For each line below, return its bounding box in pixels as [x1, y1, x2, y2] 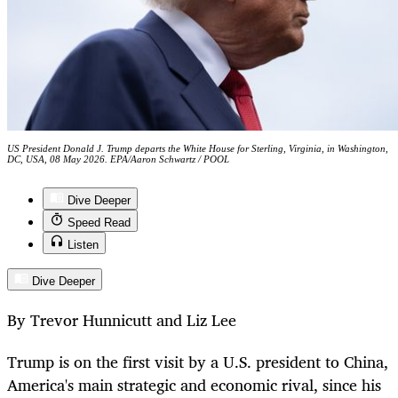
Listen [68, 238, 99, 252]
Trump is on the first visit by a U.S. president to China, [7, 347, 388, 375]
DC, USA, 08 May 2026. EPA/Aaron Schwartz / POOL [7, 154, 229, 165]
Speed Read [68, 216, 131, 230]
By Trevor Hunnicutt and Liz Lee [7, 306, 236, 334]
